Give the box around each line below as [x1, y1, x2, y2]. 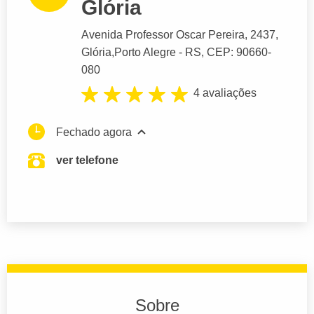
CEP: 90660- [207, 46, 271, 59]
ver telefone [56, 153, 118, 166]
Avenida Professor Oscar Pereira [81, 29, 245, 41]
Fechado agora [56, 125, 132, 138]
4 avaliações [193, 87, 257, 100]
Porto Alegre [114, 46, 176, 59]
